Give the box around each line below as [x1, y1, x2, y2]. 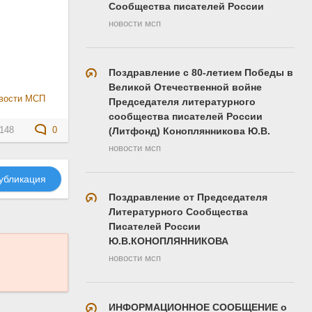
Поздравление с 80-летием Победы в [109, 66, 293, 78]
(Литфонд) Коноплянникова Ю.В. [109, 125, 270, 136]
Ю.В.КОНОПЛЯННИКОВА [109, 235, 228, 247]
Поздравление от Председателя [109, 191, 267, 203]
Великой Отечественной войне [109, 81, 262, 93]
